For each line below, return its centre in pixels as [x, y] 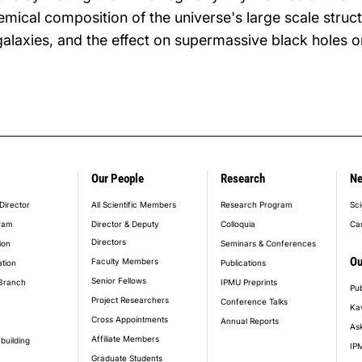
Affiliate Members [125, 339]
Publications [243, 263]
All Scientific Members [134, 204]
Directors [109, 242]
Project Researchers [130, 300]
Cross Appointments [130, 319]
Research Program [257, 204]
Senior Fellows [119, 280]
